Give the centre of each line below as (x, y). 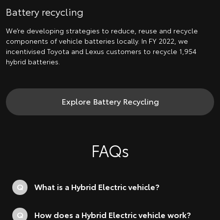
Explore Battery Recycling (110, 101)
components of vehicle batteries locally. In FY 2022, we (97, 41)
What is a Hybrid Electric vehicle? (97, 187)
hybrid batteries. (33, 62)
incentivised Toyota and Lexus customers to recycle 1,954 (101, 51)
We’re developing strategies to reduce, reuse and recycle (102, 31)
